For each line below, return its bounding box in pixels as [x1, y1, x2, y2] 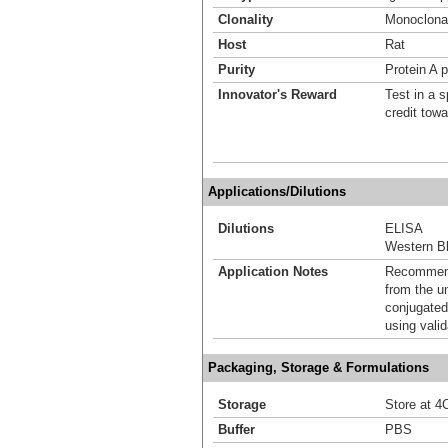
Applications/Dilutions [208, 183, 346, 199]
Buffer [218, 421, 255, 437]
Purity [218, 61, 255, 77]
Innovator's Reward [218, 86, 337, 102]
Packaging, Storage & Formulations [208, 359, 429, 375]
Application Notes [218, 263, 328, 279]
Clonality [218, 11, 273, 27]
